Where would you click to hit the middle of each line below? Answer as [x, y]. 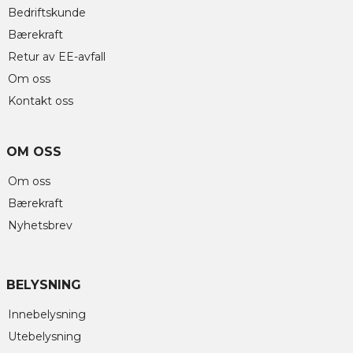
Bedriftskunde [47, 12]
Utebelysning [45, 337]
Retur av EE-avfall [57, 56]
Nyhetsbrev [40, 226]
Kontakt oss [41, 100]
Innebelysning [47, 315]
